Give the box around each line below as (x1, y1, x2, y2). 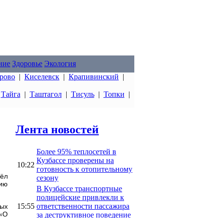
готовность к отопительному (36, 164, 132, 173)
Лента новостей (16, 123, 99, 136)
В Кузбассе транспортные (36, 184, 122, 193)
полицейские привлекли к (36, 193, 124, 201)
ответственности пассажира (36, 201, 129, 210)
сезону (36, 173, 58, 182)
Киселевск (24, 73, 59, 81)
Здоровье (12, 59, 42, 68)
